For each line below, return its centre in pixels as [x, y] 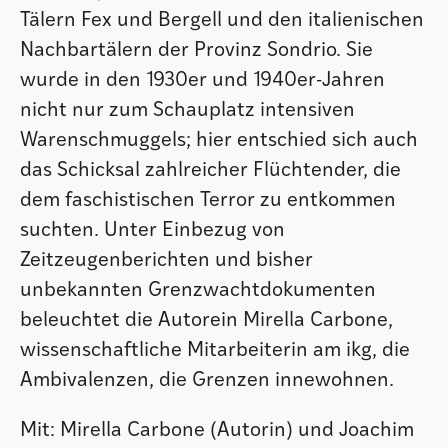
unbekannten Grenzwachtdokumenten [198, 290]
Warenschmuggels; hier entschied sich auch [219, 140]
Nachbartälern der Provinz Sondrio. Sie [196, 50]
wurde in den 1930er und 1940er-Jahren [202, 80]
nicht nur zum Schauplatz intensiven [187, 110]
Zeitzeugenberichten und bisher [166, 260]
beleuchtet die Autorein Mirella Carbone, [206, 320]
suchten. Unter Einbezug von [152, 230]
